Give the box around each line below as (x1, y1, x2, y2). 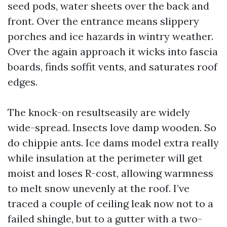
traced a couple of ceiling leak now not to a (8, 197, 213, 210)
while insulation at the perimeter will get (8, 152, 203, 164)
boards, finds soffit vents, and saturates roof (8, 60, 217, 73)
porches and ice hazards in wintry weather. (8, 30, 213, 43)
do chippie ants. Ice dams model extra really (8, 136, 219, 149)
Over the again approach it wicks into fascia (8, 45, 218, 58)
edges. (8, 75, 37, 88)
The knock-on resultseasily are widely (8, 106, 190, 119)
